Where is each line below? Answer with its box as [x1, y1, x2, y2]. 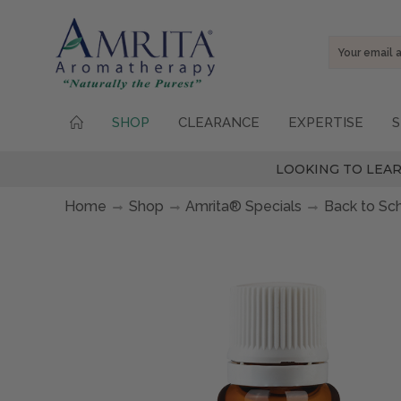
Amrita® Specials [185, 197, 302, 215]
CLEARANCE [178, 115, 260, 131]
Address [328, 55, 379, 72]
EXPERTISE [288, 115, 363, 131]
